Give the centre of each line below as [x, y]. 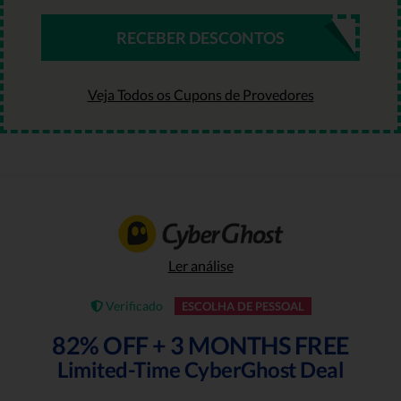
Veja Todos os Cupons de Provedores [200, 94]
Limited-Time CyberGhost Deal [200, 369]
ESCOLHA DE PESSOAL [243, 306]
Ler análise [200, 265]
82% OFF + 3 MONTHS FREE [200, 345]
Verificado [132, 306]
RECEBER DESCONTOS [200, 37]
